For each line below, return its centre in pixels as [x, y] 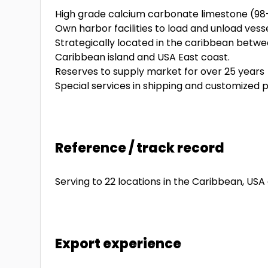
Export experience [118, 244]
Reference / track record [140, 148]
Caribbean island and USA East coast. [143, 57]
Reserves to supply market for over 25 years [160, 71]
